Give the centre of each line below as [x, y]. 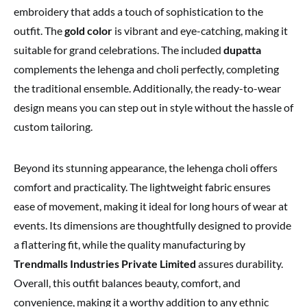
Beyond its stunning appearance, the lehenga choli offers [146, 167]
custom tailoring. [53, 126]
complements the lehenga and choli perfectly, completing [146, 69]
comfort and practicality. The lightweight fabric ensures [142, 186]
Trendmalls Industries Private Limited [105, 263]
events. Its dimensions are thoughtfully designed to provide [152, 225]
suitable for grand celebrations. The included [119, 49]
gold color [88, 30]
